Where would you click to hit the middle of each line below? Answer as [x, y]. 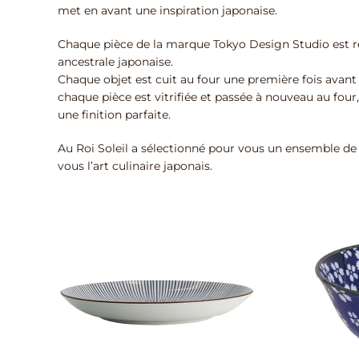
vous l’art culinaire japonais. [135, 166]
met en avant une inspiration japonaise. [167, 10]
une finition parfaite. [114, 115]
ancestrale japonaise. [115, 62]
